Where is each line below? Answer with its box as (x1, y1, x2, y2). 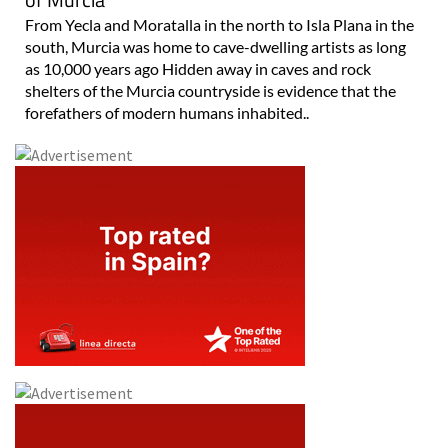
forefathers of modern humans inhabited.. (25, 103, 309, 123)
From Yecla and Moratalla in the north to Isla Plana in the (25, 15, 414, 35)
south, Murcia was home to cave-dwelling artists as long (25, 37, 406, 57)
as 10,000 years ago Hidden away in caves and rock (25, 59, 371, 79)
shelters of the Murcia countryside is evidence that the (25, 81, 396, 101)
